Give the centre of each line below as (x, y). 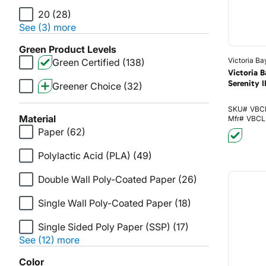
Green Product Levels (68, 49)
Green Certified (86, 62)
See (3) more (47, 27)
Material (37, 119)
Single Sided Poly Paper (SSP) (104, 227)
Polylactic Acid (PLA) (84, 156)
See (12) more (49, 240)
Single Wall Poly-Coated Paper (105, 203)
